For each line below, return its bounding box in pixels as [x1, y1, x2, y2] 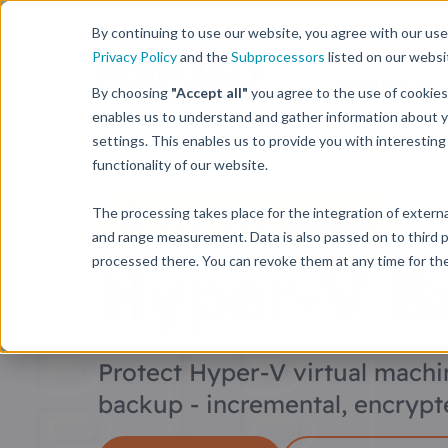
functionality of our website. [92, 156, 268, 173]
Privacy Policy [92, 48, 177, 65]
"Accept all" [171, 84, 248, 101]
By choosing [92, 84, 171, 101]
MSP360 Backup [162, 200, 379, 235]
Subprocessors [231, 48, 325, 65]
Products [339, 73, 408, 93]
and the [177, 48, 231, 65]
